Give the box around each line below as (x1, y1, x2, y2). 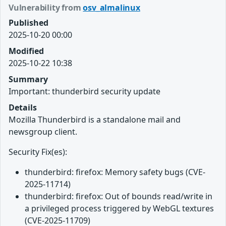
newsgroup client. (9, 126, 77, 137)
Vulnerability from (9, 2, 83, 13)
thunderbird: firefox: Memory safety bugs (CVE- (25, 166, 205, 178)
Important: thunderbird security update (9, 85, 160, 97)
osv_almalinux (83, 2, 140, 13)
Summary (9, 73, 48, 85)
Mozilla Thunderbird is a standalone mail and (9, 114, 181, 125)
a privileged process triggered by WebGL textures (25, 202, 214, 214)
